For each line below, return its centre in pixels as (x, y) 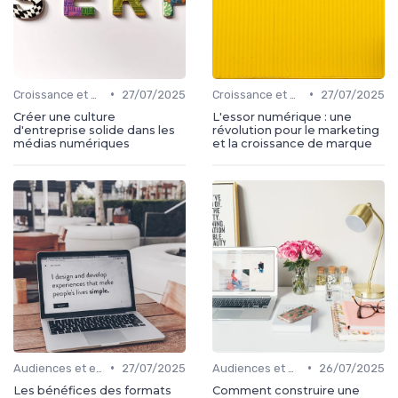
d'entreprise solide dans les (94, 130)
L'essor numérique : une (282, 116)
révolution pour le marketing (296, 130)
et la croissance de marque (292, 143)
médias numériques (72, 143)
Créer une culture (64, 116)
